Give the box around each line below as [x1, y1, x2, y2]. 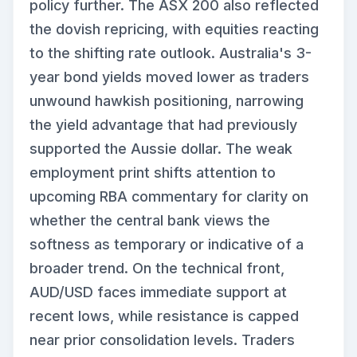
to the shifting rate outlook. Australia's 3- [29, 45, 312, 62]
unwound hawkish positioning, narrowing [29, 92, 304, 110]
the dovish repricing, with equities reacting [29, 21, 319, 38]
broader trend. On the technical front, [29, 260, 284, 277]
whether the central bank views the [29, 212, 270, 229]
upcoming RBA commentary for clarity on [29, 188, 308, 206]
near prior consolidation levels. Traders [29, 331, 295, 349]
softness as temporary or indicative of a [29, 236, 304, 253]
